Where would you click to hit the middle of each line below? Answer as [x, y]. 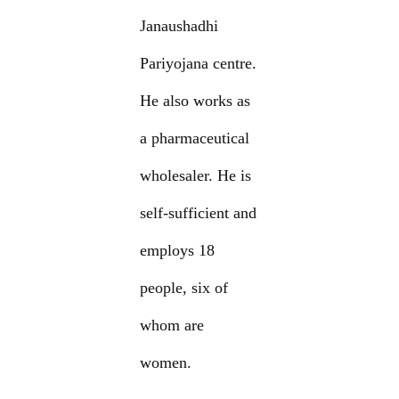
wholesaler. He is [196, 176]
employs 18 [178, 251]
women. [166, 363]
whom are [172, 326]
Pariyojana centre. [199, 64]
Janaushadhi [179, 26]
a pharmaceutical [195, 138]
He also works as [195, 101]
